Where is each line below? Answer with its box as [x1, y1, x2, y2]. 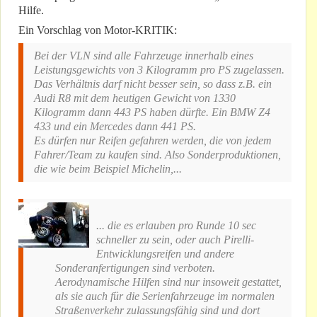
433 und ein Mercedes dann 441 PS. [34, 120, 196, 133]
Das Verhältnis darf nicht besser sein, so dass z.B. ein [34, 78, 272, 91]
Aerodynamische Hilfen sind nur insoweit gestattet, [55, 276, 282, 289]
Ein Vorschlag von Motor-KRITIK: [18, 24, 177, 37]
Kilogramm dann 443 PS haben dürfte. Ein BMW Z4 [34, 106, 270, 119]
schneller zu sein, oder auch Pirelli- [96, 234, 254, 246]
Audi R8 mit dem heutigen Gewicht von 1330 [34, 92, 236, 105]
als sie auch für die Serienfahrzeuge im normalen [55, 290, 275, 303]
